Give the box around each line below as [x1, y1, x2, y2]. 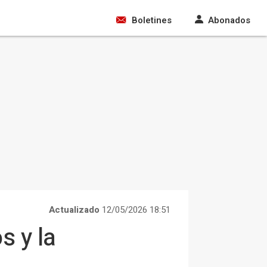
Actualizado [49, 203, 100, 216]
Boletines [132, 14, 172, 27]
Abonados [208, 14, 250, 27]
